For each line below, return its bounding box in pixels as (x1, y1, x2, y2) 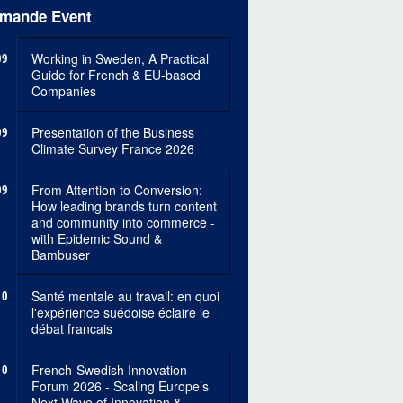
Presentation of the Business (31, 123, 194, 142)
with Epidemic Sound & (31, 229, 162, 248)
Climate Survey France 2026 (31, 139, 194, 158)
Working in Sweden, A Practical (31, 49, 209, 68)
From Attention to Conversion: (31, 181, 202, 200)
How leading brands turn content (31, 197, 217, 216)
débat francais (31, 319, 112, 338)
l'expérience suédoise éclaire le (31, 303, 210, 322)
